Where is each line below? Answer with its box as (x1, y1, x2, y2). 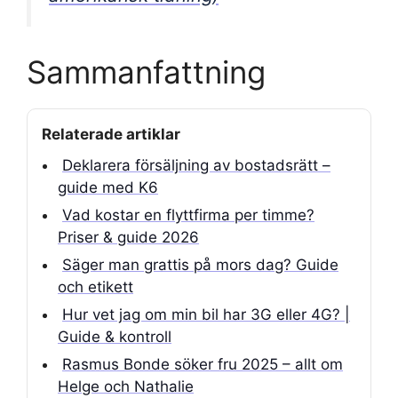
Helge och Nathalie (58, 378, 194, 396)
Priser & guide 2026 (58, 228, 199, 247)
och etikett (58, 278, 133, 297)
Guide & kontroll (58, 328, 171, 346)
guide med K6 (58, 179, 158, 197)
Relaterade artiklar (42, 125, 180, 144)
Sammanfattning (27, 53, 266, 92)
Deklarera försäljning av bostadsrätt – (62, 156, 330, 175)
